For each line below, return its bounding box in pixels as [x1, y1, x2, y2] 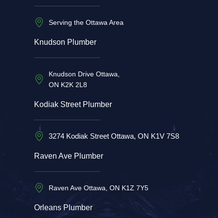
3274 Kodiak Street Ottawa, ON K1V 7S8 [49, 132, 179, 141]
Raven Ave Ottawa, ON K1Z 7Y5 [49, 184, 148, 192]
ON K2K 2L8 [49, 81, 87, 89]
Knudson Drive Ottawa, [49, 70, 120, 78]
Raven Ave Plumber [34, 152, 103, 161]
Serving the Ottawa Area [49, 18, 124, 27]
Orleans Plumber [34, 203, 92, 212]
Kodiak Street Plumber [34, 100, 112, 109]
